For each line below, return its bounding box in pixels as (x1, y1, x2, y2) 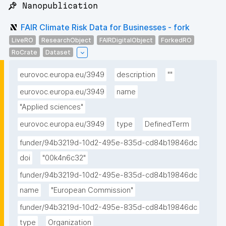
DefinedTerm (145, 120, 189, 129)
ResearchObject (41, 36, 91, 44)
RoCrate (12, 48, 37, 56)
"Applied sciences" (20, 102, 83, 112)
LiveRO (12, 36, 33, 44)
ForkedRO (161, 36, 192, 44)
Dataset (45, 48, 71, 56)
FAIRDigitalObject (99, 36, 153, 44)
